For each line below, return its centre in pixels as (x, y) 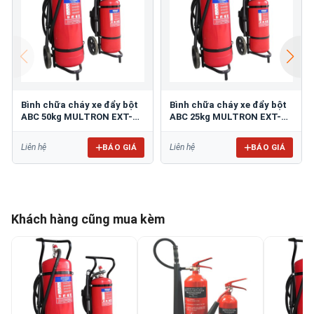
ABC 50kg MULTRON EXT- (77, 116)
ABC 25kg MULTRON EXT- (225, 116)
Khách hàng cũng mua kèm (88, 219)
